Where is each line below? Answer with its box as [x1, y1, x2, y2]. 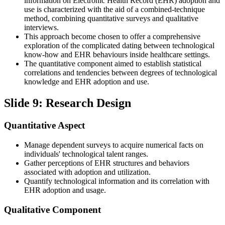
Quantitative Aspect [4, 120, 85, 131]
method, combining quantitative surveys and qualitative [24, 14, 198, 23]
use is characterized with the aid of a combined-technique [24, 5, 205, 14]
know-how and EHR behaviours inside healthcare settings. [24, 50, 210, 59]
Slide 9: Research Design [4, 96, 131, 110]
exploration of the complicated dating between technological [24, 41, 214, 50]
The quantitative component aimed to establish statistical [24, 59, 201, 68]
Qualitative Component [4, 204, 101, 215]
